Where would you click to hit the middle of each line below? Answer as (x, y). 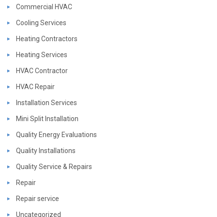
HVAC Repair (35, 86)
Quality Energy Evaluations (56, 134)
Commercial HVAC (44, 7)
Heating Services (42, 54)
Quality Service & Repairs (54, 166)
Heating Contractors (47, 39)
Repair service (38, 198)
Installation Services (46, 102)
